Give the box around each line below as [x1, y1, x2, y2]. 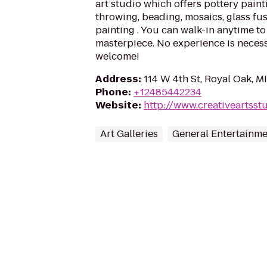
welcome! [95, 49, 139, 63]
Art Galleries [100, 127, 158, 141]
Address [95, 72, 138, 86]
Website [95, 98, 138, 112]
